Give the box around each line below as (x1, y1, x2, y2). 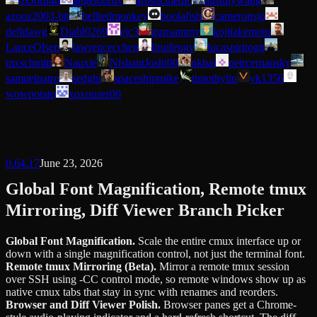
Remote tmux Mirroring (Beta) (6, 260, 154, 272)
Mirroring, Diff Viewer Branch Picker (6, 200, 284, 219)
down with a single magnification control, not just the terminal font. (6, 247, 305, 260)
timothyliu (192, 71, 237, 84)
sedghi (72, 71, 101, 84)
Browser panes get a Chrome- (163, 298, 296, 311)
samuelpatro (6, 71, 59, 84)
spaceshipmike (114, 71, 179, 84)
